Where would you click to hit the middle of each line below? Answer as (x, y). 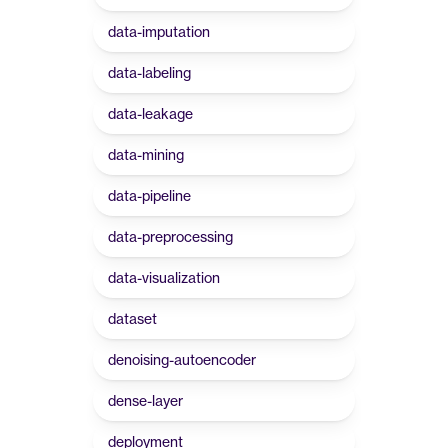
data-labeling (149, 72)
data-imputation (159, 31)
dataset (132, 318)
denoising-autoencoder (182, 359)
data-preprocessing (170, 236)
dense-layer (145, 400)
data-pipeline (149, 195)
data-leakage (150, 113)
